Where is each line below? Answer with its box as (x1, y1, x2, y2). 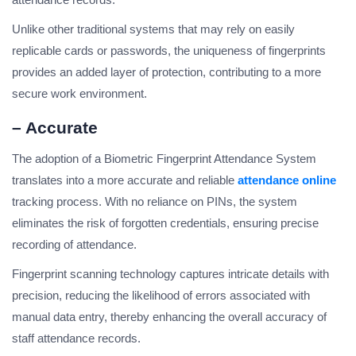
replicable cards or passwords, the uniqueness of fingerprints (12, 44, 326, 58)
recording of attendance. (12, 238, 137, 252)
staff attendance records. (12, 331, 141, 346)
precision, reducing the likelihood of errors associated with (12, 288, 310, 303)
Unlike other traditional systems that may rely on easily (12, 22, 295, 37)
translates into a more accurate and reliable (12, 173, 238, 188)
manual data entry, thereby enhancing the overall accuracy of (12, 310, 327, 324)
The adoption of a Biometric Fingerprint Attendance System (12, 152, 316, 166)
